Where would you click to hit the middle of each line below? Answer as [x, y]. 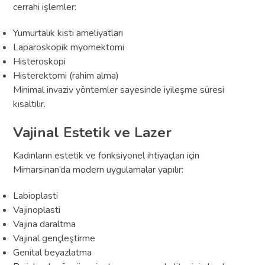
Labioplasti [36, 195]
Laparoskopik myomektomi [69, 47]
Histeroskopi [40, 61]
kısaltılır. [30, 104]
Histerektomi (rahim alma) [66, 75]
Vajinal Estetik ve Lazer [93, 132]
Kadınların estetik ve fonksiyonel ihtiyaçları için [106, 155]
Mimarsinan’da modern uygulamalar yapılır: [98, 169]
